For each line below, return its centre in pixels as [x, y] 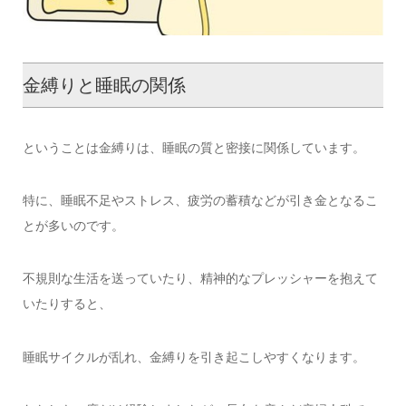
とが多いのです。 [73, 225]
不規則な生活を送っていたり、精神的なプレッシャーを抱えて [200, 279]
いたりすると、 [67, 304]
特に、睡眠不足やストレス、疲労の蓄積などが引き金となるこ [200, 200]
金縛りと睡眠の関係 [104, 85]
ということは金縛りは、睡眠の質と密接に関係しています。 [193, 147]
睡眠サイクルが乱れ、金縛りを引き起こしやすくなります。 [193, 357]
